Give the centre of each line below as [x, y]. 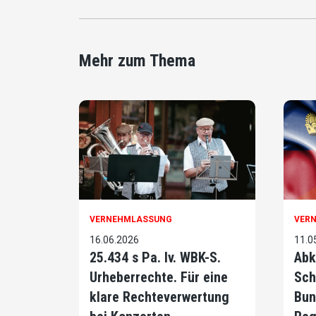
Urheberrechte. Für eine [159, 277]
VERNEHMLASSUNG [131, 219]
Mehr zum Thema [137, 61]
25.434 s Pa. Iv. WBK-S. [155, 257]
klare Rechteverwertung [159, 297]
